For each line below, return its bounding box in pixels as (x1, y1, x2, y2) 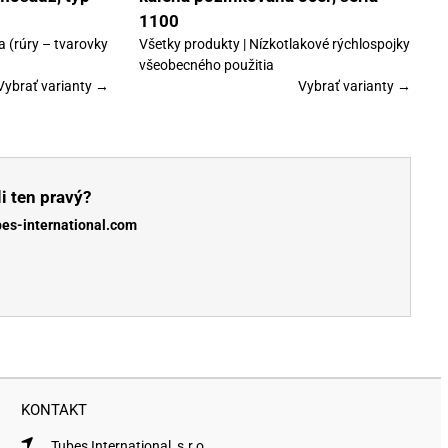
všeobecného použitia (138, 57, 274, 74)
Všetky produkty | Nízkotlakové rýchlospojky (138, 36, 410, 53)
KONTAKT (21, 401, 88, 420)
